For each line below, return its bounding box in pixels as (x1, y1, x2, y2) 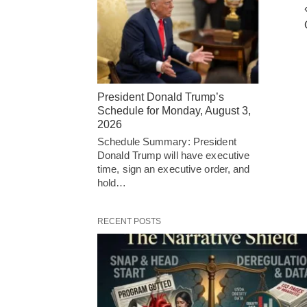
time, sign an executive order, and (97, 162, 250, 175)
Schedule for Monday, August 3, (97, 104, 251, 116)
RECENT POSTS (97, 216, 161, 226)
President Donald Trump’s (97, 90, 224, 103)
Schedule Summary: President (97, 135, 236, 147)
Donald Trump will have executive (97, 149, 250, 161)
